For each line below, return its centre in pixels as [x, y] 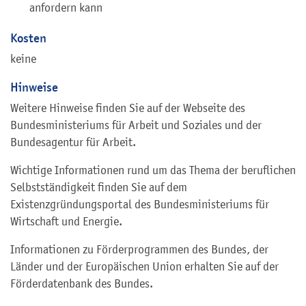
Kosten [28, 38]
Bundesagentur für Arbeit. [73, 142]
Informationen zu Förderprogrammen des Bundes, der [139, 249]
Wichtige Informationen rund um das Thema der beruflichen [153, 170]
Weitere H [33, 108]
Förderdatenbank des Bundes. [82, 283]
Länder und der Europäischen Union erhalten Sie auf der [144, 266]
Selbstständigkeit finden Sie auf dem [99, 187]
